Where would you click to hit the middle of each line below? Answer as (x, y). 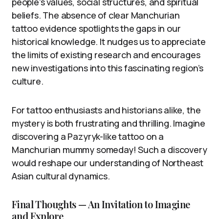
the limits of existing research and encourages (106, 55)
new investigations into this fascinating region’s (108, 68)
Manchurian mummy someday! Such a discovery (109, 150)
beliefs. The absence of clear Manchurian (96, 15)
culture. (28, 81)
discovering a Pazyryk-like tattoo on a (88, 137)
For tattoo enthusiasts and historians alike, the (106, 110)
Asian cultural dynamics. (61, 176)
